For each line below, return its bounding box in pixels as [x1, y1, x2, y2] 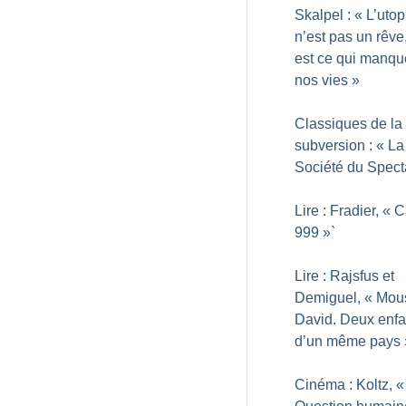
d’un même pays [295, 333, 401, 349]
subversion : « [295, 138, 384, 153]
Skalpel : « [295, 7, 362, 23]
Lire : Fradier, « [295, 203, 391, 218]
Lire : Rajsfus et [295, 268, 394, 284]
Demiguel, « [295, 290, 372, 305]
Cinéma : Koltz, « [295, 377, 404, 392]
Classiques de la [295, 116, 402, 131]
